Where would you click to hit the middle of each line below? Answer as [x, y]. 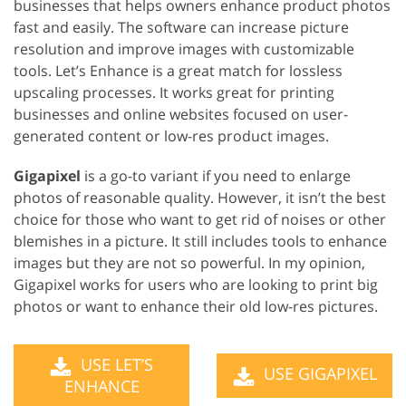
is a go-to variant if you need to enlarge [216, 175]
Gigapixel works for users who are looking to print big [196, 284]
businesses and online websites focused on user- [181, 114]
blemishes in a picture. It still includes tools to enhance [200, 241]
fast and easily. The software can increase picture [181, 27]
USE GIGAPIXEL [318, 374]
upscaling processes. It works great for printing [174, 92]
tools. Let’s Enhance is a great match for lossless [178, 70]
